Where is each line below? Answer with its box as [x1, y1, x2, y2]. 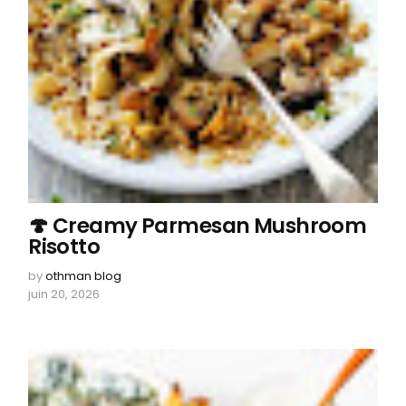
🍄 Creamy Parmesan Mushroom [28, 210, 367, 240]
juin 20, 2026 [28, 285, 101, 303]
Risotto [28, 231, 101, 261]
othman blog [45, 266, 122, 285]
